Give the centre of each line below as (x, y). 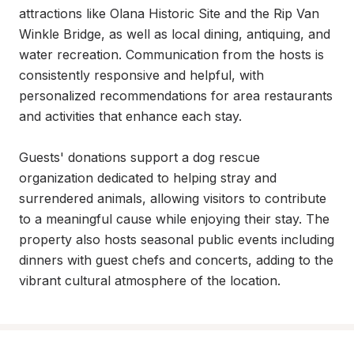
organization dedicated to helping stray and (148, 178)
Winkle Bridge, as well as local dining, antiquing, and (175, 34)
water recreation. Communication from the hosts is (171, 55)
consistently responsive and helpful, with (141, 75)
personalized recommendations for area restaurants (176, 96)
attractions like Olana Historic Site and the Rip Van (169, 13)
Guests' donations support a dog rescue (139, 157)
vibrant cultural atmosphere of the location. (150, 281)
